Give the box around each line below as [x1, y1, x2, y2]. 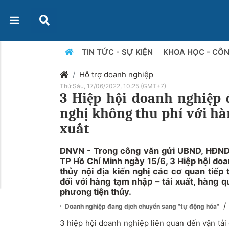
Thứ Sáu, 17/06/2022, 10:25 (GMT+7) [60, 82, 166, 90]
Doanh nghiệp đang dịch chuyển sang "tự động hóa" [65, 202, 221, 210]
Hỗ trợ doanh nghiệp [79, 70, 153, 79]
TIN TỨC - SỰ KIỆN [81, 47, 155, 57]
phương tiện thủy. [60, 187, 131, 197]
